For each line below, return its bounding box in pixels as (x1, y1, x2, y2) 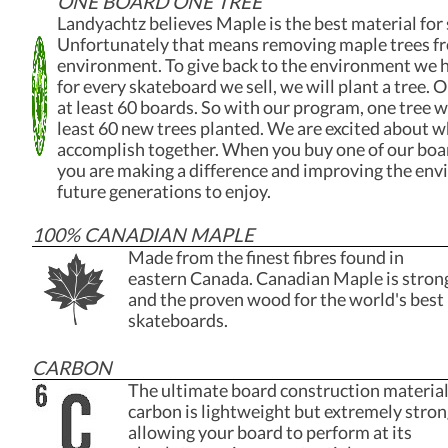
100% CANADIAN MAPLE (32, 222, 254, 246)
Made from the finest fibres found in (128, 246, 404, 268)
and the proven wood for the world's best (128, 288, 444, 310)
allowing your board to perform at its (128, 421, 412, 443)
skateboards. (128, 309, 228, 331)
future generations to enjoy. (57, 180, 271, 202)
